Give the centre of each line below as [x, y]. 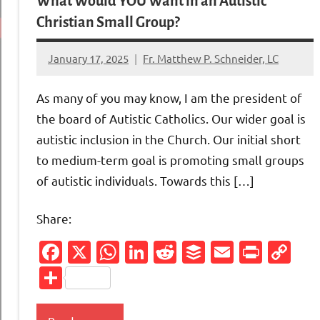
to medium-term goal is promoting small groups [170, 160]
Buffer [239, 251]
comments [74, 86]
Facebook [112, 251]
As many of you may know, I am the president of [169, 98]
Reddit [211, 251]
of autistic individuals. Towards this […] [145, 181]
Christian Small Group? [108, 22]
